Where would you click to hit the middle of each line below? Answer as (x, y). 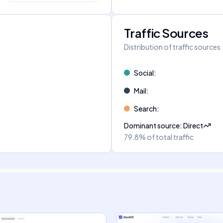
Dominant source (152, 125)
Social (144, 73)
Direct (193, 125)
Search (145, 109)
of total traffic (170, 137)
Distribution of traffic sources (172, 47)
